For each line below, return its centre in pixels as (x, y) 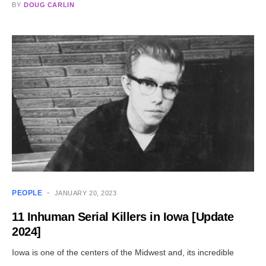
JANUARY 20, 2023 (85, 193)
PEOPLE (27, 193)
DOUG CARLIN (49, 5)
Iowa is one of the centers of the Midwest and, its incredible (123, 253)
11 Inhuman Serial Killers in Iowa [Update (123, 217)
